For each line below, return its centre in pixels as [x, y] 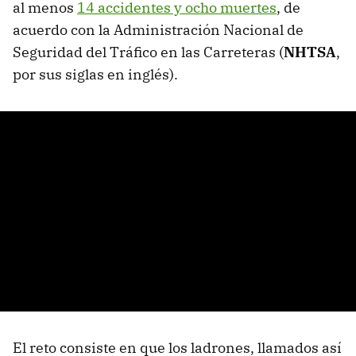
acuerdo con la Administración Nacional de [158, 29]
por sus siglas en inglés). [95, 74]
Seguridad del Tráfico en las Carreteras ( [148, 52]
